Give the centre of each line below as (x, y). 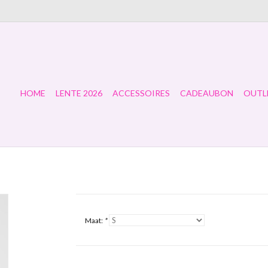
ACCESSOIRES (141, 93)
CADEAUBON (207, 93)
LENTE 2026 (79, 93)
